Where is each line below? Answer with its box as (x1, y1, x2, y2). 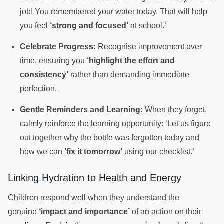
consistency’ (20, 70, 68, 79)
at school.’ (128, 21, 168, 30)
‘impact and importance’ (39, 207, 130, 216)
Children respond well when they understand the (8, 193, 179, 202)
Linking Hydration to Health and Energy (8, 172, 184, 184)
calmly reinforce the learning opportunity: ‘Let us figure (20, 119, 211, 128)
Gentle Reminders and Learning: (20, 105, 143, 114)
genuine (8, 207, 39, 216)
